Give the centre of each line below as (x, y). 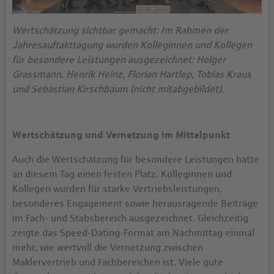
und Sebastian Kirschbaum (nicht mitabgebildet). (118, 89)
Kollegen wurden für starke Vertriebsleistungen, (117, 189)
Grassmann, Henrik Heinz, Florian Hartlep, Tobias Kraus (132, 74)
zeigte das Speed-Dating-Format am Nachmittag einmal (133, 233)
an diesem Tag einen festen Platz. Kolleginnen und (122, 174)
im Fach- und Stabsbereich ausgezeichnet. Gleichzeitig (130, 218)
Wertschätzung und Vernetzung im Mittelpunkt (121, 135)
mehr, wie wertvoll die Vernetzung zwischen (108, 247)
